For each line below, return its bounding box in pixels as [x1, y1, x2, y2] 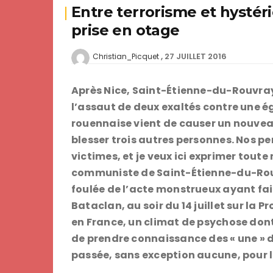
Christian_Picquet [93, 51, 159, 62]
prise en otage [71, 21, 180, 39]
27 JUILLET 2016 [165, 51, 227, 62]
